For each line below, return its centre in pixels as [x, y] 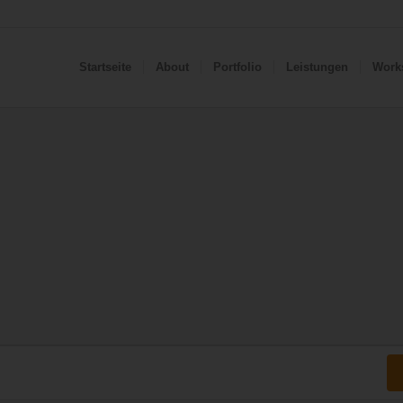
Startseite [105, 67]
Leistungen [317, 67]
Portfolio [237, 67]
